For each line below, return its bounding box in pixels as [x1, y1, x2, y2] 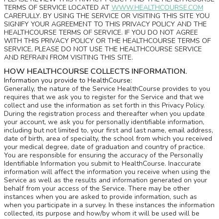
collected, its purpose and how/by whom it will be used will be [3, 209, 199, 218]
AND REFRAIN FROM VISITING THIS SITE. [3, 53, 133, 62]
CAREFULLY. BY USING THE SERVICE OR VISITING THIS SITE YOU [3, 11, 210, 21]
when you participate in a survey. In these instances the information [3, 200, 215, 210]
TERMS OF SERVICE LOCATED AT [3, 3, 111, 12]
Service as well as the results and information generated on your [3, 175, 207, 185]
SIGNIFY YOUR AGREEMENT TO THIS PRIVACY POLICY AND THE [3, 20, 207, 29]
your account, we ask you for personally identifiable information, [3, 117, 204, 127]
